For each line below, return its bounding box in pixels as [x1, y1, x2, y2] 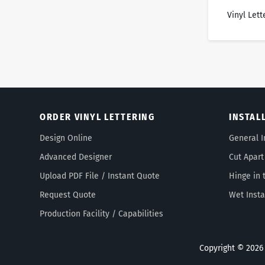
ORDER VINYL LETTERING [40, 111, 155, 122]
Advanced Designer [40, 152, 112, 162]
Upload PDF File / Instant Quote [40, 171, 160, 181]
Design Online [40, 133, 92, 143]
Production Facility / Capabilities [40, 209, 163, 219]
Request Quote [40, 190, 96, 200]
